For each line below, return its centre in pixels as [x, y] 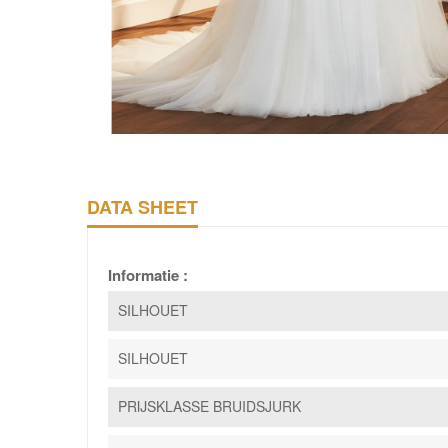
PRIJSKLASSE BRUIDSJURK [209, 406]
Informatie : [148, 275]
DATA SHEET [142, 207]
